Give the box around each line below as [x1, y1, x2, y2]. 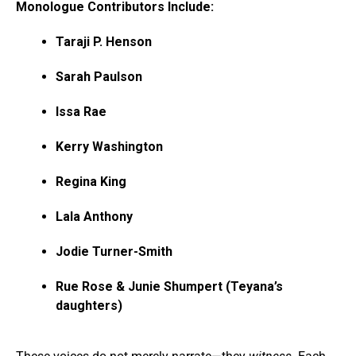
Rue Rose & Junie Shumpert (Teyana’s [56, 278, 283, 294]
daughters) [56, 297, 122, 313]
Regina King [56, 173, 126, 189]
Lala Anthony [56, 208, 133, 224]
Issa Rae [56, 103, 106, 119]
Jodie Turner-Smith [56, 243, 172, 259]
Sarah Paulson [56, 68, 142, 84]
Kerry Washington [56, 138, 163, 154]
